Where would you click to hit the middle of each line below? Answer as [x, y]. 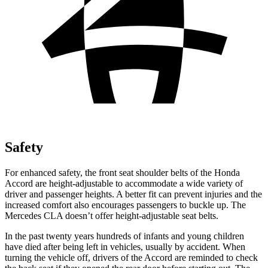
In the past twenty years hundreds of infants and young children [124, 236]
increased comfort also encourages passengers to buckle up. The [125, 205]
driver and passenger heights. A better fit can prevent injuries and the [133, 194]
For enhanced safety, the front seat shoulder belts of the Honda [122, 172]
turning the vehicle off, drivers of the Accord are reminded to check [131, 257]
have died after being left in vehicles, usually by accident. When [125, 246]
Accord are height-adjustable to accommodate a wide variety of [124, 183]
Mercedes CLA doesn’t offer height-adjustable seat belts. [112, 215]
